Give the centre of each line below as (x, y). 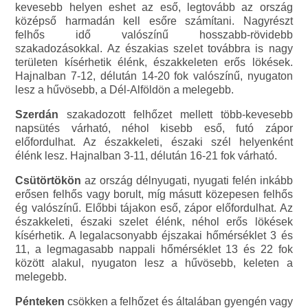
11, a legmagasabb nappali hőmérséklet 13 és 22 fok (154, 249)
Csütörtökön (48, 180)
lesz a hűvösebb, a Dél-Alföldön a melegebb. (125, 89)
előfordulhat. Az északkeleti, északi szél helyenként (154, 142)
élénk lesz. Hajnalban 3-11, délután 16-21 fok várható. (146, 155)
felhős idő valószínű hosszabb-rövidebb (154, 34)
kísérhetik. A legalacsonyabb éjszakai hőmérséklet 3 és (154, 235)
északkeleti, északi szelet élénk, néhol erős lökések (154, 221)
